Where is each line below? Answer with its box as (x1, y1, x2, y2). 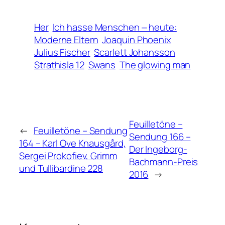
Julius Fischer (34, 46, 90, 59)
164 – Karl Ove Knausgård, (19, 136, 126, 150)
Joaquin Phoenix (102, 33, 171, 47)
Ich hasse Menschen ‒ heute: (52, 21, 177, 34)
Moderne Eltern (34, 33, 98, 47)
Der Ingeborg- (129, 143, 187, 156)
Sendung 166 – (129, 130, 191, 144)
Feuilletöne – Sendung (33, 124, 128, 137)
